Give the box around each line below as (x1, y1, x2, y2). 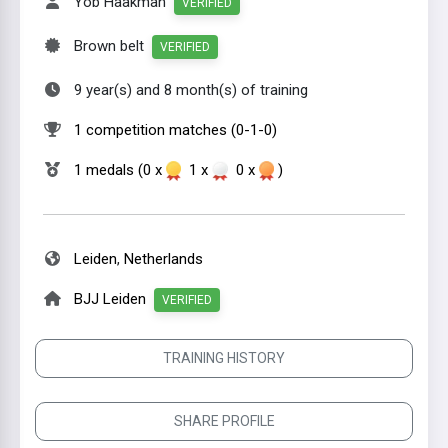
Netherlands (124, 250, 203, 268)
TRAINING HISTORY (163, 350, 285, 366)
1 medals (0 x (74, 161, 166, 179)
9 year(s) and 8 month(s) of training (74, 81, 308, 99)
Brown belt (74, 37, 152, 55)
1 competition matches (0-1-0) (74, 121, 277, 139)
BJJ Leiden (74, 290, 146, 308)
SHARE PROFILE (173, 413, 275, 429)
